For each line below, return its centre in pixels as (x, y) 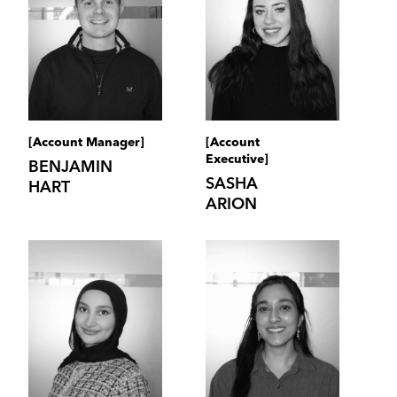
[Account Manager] (86, 142)
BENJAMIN (70, 167)
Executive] (237, 159)
